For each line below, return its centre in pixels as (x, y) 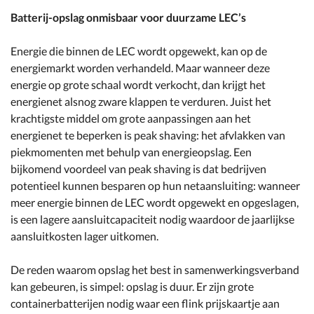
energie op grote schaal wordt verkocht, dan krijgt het (138, 84)
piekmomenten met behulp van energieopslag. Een (131, 152)
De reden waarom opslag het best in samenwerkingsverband (155, 269)
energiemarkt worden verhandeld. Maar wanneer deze (140, 68)
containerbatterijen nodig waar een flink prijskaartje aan (145, 303)
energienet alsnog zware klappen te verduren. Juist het (141, 101)
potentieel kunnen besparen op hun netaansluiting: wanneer (155, 185)
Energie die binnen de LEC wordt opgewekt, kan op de (139, 51)
